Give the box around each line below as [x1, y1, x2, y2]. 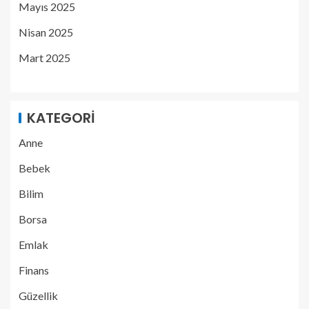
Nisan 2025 [19, 25, 73, 39]
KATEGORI [27, 108, 95, 128]
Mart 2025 [19, 50, 70, 64]
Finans [19, 263, 49, 277]
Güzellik [19, 288, 58, 302]
